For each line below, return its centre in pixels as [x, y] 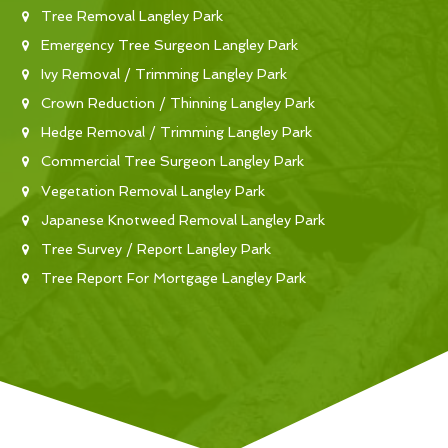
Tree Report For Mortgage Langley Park [173, 278]
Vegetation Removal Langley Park [153, 190]
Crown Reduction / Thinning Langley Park [178, 103]
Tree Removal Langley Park [132, 15]
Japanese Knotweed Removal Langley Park [183, 219]
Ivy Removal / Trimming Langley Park [164, 73]
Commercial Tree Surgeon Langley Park [172, 161]
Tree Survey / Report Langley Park [156, 249]
